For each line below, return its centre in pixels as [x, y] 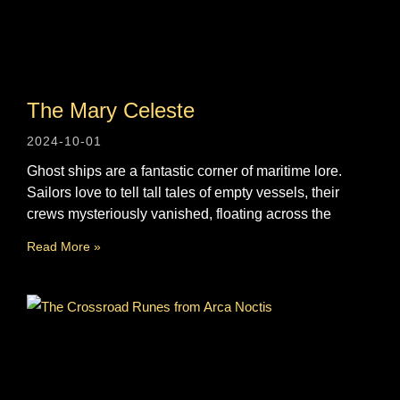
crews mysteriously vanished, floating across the [179, 213]
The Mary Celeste [111, 110]
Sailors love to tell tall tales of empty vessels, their [183, 192]
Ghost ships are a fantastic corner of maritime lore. [184, 171]
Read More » [64, 246]
